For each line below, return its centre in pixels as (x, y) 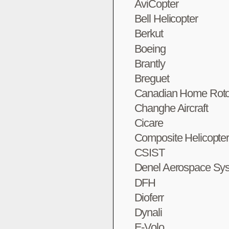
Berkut (148, 34)
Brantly (150, 63)
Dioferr (149, 197)
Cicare (148, 123)
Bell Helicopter (166, 19)
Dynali (148, 212)
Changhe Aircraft (171, 108)
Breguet (152, 78)
